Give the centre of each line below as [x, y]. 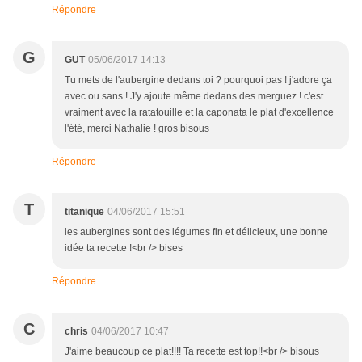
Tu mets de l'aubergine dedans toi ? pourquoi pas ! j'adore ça [198, 80]
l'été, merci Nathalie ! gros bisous [137, 129]
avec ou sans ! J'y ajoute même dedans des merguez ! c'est [194, 97]
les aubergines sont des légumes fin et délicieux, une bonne [196, 232]
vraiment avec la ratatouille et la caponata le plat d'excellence [199, 113]
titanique [84, 212]
